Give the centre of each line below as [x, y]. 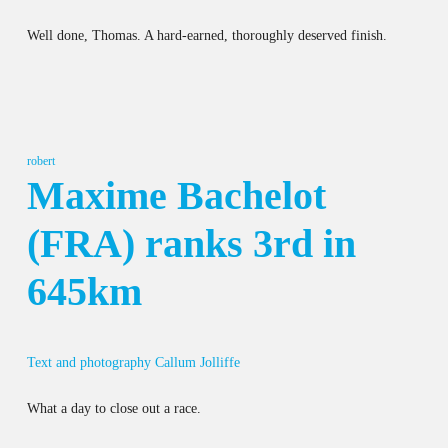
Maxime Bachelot [176, 195]
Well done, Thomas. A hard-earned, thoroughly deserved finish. [206, 35]
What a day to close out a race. [113, 408]
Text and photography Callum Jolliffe [133, 362]
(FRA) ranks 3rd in [191, 243]
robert [40, 160]
